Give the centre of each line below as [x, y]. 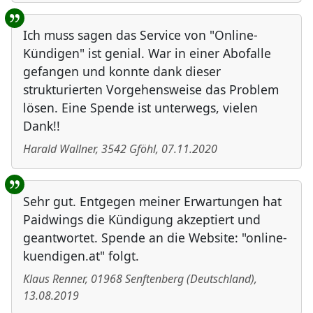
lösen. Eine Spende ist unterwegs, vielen [140, 108]
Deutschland [220, 279]
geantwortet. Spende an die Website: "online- [155, 238]
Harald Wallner [59, 149]
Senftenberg [154, 279]
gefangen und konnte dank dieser [122, 72]
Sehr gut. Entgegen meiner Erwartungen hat [152, 202]
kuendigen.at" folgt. [81, 256]
